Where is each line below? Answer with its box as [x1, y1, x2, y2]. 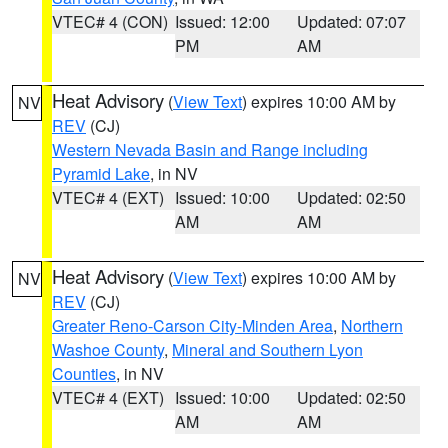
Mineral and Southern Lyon [172, 338, 363, 361]
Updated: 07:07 [297, 10, 407, 33]
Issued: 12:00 [174, 10, 270, 33]
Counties [52, 362, 116, 385]
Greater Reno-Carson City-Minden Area [52, 314, 333, 337]
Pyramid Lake [52, 162, 150, 185]
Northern [341, 314, 403, 337]
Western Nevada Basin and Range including [52, 138, 368, 161]
